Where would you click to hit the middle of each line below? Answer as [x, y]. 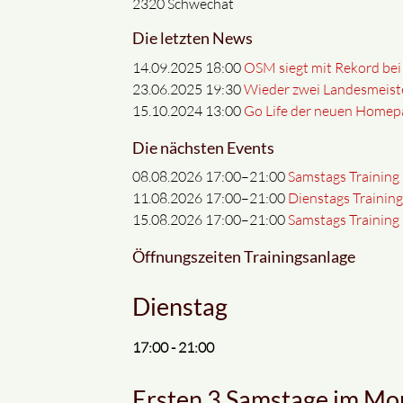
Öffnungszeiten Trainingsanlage [244, 257]
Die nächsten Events [203, 148]
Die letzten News [193, 39]
